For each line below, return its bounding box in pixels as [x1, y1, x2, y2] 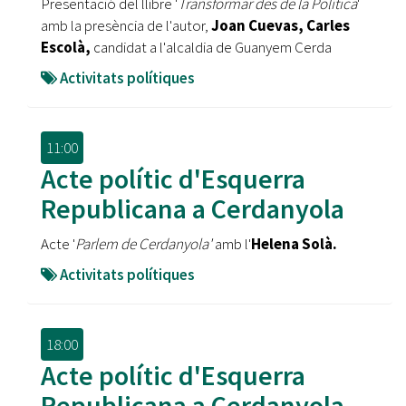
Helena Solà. [251, 234, 337, 254]
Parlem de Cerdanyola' [75, 234, 212, 254]
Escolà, [41, 37, 93, 57]
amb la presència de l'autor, [41, 15, 211, 35]
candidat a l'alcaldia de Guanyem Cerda [93, 37, 332, 57]
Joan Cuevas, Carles [211, 15, 350, 35]
